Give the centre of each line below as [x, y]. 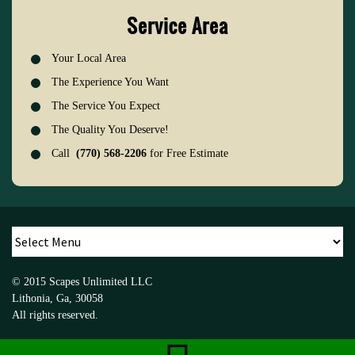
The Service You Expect [106, 106]
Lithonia [31, 299]
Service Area [177, 26]
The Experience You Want [110, 82]
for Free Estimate [187, 154]
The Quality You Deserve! [110, 130]
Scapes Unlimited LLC [101, 282]
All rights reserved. [55, 315]
